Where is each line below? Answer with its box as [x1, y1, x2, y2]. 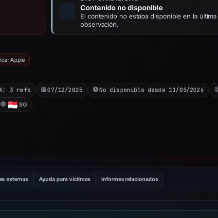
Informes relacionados [101, 176, 158, 182]
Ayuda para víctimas [38, 176, 91, 182]
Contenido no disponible [80, 3, 163, 12]
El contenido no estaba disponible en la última [80, 12, 217, 20]
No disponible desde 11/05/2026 [99, 86, 204, 93]
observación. [80, 20, 119, 28]
